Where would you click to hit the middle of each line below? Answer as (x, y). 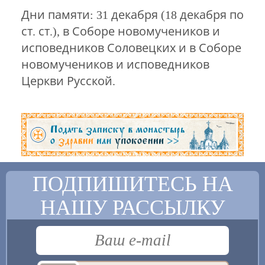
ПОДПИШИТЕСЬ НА (132, 184)
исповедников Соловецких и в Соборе (131, 48)
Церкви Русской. (68, 81)
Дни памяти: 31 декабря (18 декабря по (132, 15)
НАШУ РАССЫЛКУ (132, 208)
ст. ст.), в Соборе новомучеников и (120, 32)
